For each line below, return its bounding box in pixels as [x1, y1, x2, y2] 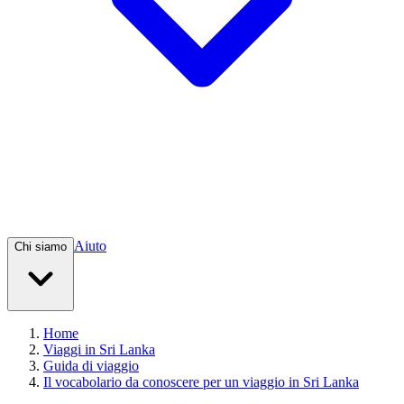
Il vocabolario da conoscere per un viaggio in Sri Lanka [43, 374, 359, 390]
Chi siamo [14, 240, 67, 254]
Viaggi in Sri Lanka [43, 342, 155, 358]
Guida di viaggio [43, 358, 139, 374]
